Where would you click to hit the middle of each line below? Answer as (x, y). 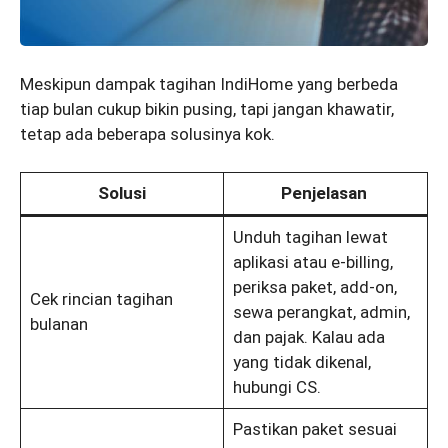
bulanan (58, 324)
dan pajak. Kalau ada (308, 337)
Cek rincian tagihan (101, 299)
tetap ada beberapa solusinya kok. (149, 133)
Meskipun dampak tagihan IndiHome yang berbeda (209, 83)
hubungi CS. (276, 387)
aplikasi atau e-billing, (312, 262)
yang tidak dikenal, (301, 362)
